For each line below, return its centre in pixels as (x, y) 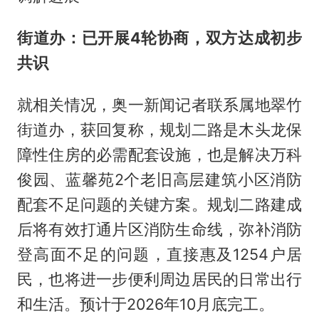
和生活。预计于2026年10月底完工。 (145, 304)
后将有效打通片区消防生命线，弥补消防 (159, 229)
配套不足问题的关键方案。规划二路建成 (159, 204)
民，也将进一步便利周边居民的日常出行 (159, 279)
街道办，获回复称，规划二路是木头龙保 (159, 129)
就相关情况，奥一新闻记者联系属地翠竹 (159, 104)
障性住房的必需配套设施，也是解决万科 (159, 154)
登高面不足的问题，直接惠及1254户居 (159, 254)
